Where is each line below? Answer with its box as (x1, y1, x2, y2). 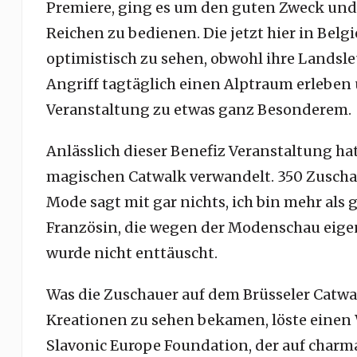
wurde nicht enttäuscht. (45, 244, 218, 262)
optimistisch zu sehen (45, 49, 204, 68)
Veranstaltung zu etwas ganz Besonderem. (45, 100, 351, 119)
